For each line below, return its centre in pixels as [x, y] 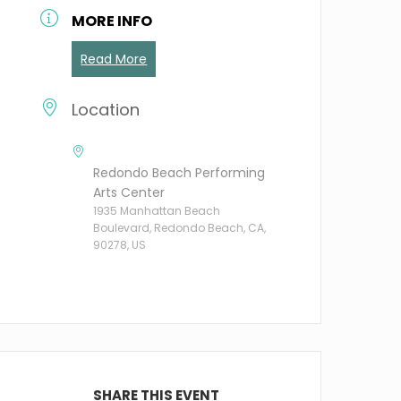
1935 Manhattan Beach [157, 211]
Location [106, 110]
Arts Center [129, 192]
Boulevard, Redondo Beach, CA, [180, 228]
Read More [114, 59]
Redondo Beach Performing [179, 173]
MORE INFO [112, 21]
